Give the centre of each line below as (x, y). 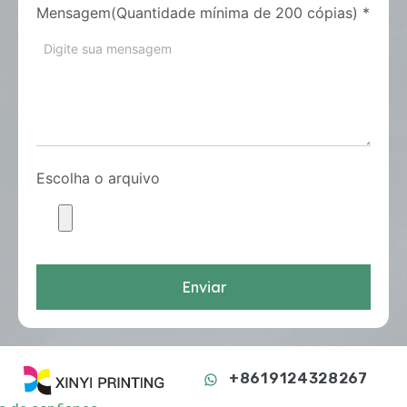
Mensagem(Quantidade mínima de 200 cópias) (197, 13)
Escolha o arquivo (98, 179)
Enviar (203, 288)
